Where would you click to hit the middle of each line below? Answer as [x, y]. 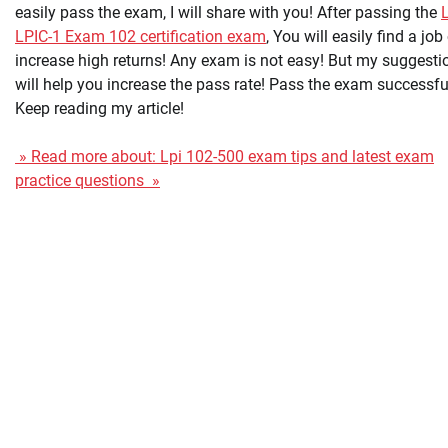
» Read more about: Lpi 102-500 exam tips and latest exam [224, 157]
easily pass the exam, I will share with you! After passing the [228, 13]
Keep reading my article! [99, 109]
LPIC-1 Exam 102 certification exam [140, 37]
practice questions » [87, 181]
